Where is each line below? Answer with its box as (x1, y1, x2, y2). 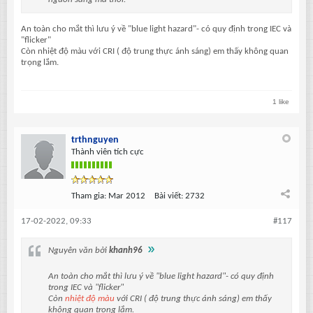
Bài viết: (154, 191, 183, 201)
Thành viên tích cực (71, 147, 144, 157)
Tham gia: (71, 191, 106, 201)
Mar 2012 (108, 191, 145, 201)
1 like (272, 98, 289, 106)
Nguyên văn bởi (48, 246, 109, 256)
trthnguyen (71, 135, 119, 146)
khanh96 (109, 246, 143, 256)
